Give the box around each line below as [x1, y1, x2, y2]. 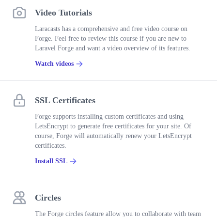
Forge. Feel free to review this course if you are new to [35, 35, 186, 42]
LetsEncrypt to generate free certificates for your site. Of [35, 123, 191, 130]
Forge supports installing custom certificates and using [35, 113, 184, 120]
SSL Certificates [35, 95, 95, 105]
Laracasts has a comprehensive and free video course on [35, 25, 187, 32]
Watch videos [35, 60, 74, 67]
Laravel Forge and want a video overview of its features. [35, 45, 190, 52]
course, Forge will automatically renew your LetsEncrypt [35, 132, 192, 139]
